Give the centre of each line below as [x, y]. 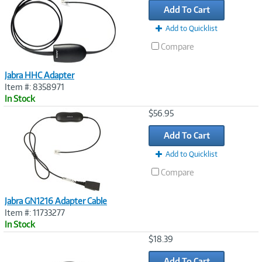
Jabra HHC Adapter [39, 75]
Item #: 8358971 [35, 87]
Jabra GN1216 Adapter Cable [56, 201]
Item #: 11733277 [35, 212]
